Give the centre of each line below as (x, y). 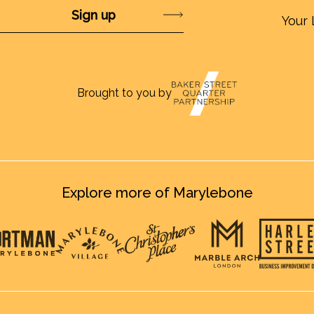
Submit (136, 14)
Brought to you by (124, 93)
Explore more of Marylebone (157, 192)
